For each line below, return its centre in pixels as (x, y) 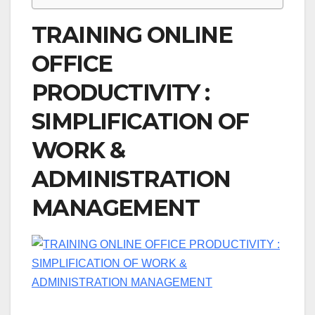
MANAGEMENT (115, 208)
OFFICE (72, 64)
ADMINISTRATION (131, 179)
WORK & (78, 150)
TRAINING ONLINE (132, 35)
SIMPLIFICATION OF (140, 122)
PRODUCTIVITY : (121, 93)
